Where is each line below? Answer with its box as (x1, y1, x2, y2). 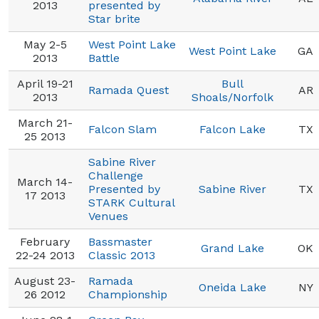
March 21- (17, 116, 73, 130)
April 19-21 (16, 77, 73, 90)
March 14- (17, 175, 73, 189)
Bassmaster (88, 235, 152, 249)
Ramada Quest (88, 83, 169, 97)
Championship (88, 288, 167, 301)
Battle (88, 51, 120, 65)
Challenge (88, 169, 143, 182)
